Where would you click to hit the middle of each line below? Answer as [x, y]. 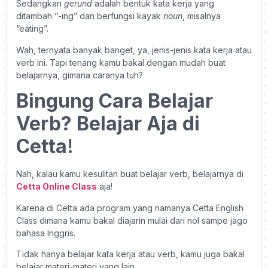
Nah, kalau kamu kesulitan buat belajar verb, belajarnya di [130, 174]
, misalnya [202, 16]
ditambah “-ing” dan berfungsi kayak [90, 16]
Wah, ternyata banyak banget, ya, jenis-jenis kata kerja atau [134, 50]
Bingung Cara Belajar [115, 101]
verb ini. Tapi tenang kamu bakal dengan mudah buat [121, 62]
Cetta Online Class [57, 187]
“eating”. [32, 29]
